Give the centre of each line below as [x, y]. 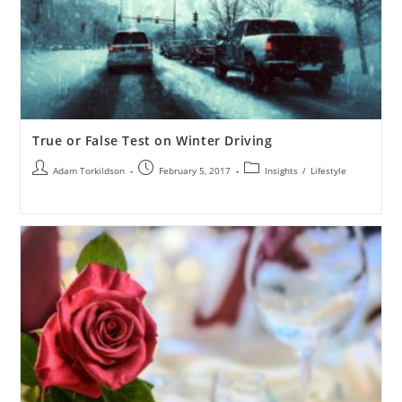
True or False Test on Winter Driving [152, 141]
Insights [281, 171]
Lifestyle [328, 171]
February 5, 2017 [194, 171]
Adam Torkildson [88, 171]
